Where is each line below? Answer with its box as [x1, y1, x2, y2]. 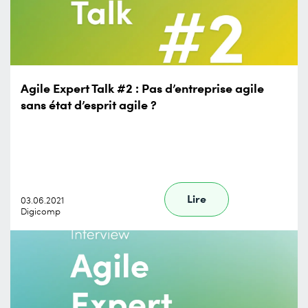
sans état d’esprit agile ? [21, 95, 157, 113]
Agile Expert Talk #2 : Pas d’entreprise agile [21, 78, 264, 96]
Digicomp [21, 205, 60, 217]
